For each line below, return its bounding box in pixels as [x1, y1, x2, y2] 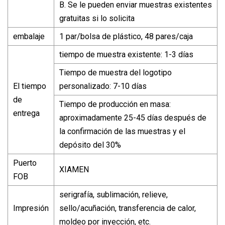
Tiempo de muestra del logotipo [59, 67, 172, 77]
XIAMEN [59, 164, 89, 174]
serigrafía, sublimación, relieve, [59, 189, 168, 199]
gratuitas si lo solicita [59, 13, 135, 23]
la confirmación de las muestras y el [59, 126, 185, 136]
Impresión [13, 203, 49, 213]
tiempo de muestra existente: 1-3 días [59, 49, 193, 59]
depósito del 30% [59, 140, 121, 150]
